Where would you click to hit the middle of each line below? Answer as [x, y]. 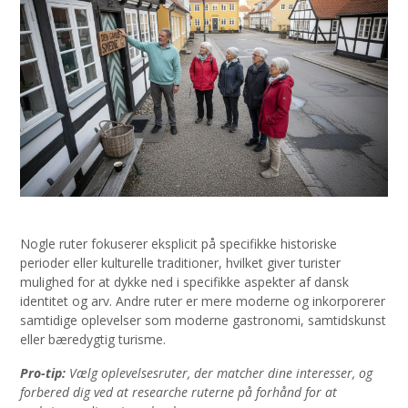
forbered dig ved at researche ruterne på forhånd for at [178, 392]
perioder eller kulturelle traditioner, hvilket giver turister [180, 263]
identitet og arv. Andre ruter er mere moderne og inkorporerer [203, 301]
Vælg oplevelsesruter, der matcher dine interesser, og [221, 372]
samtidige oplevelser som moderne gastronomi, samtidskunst [203, 321]
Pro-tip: [43, 372]
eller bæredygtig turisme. [93, 340]
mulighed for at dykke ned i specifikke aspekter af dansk [184, 282]
